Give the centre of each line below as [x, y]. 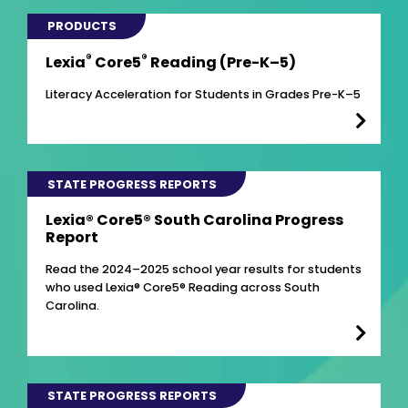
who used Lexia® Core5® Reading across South [183, 287]
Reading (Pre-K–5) [222, 62]
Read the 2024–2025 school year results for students [204, 269]
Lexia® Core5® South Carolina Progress [194, 219]
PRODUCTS [82, 26]
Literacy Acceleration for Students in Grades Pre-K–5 [203, 94]
